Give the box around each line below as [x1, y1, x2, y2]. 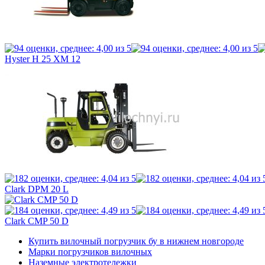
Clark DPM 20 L [5, 184, 69, 195]
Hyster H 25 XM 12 [5, 54, 80, 64]
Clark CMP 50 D [5, 216, 69, 227]
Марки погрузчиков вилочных [28, 247, 152, 257]
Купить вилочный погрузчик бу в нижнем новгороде [28, 236, 244, 247]
